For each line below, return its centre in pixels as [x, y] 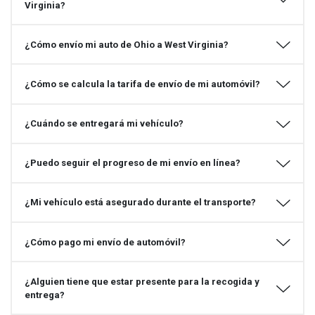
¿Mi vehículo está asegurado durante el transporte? [140, 202]
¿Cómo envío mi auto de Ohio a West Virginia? [126, 44]
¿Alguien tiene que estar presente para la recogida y [142, 281]
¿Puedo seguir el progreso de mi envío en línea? [132, 163]
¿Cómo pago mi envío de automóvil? [105, 242]
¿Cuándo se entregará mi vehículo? [104, 124]
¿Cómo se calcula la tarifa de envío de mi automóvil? [142, 84]
